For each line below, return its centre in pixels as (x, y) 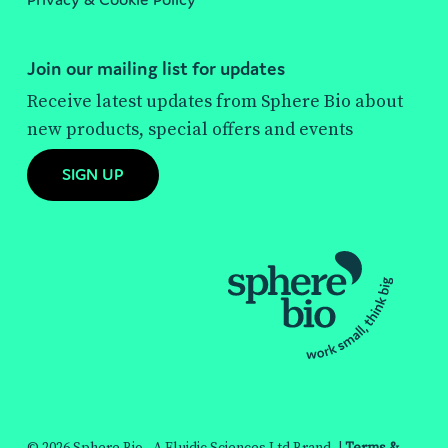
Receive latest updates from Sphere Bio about (214, 102)
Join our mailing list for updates (155, 68)
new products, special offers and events (189, 130)
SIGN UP (92, 174)
